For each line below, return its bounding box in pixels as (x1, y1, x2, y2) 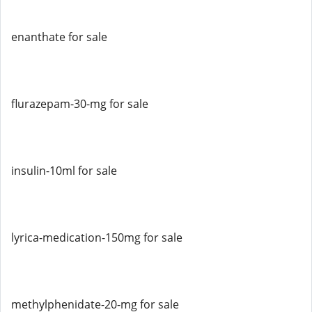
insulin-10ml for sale (11, 163, 117, 178)
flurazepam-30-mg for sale (11, 96, 148, 111)
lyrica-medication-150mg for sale (11, 230, 182, 245)
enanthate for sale (11, 29, 107, 45)
